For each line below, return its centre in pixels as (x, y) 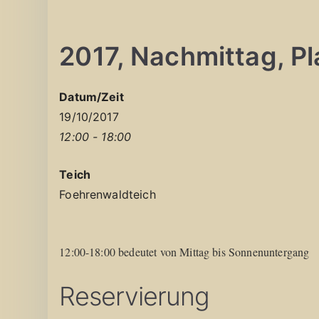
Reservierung (135, 296)
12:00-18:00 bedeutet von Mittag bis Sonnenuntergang (184, 251)
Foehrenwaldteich (108, 194)
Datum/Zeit (91, 96)
